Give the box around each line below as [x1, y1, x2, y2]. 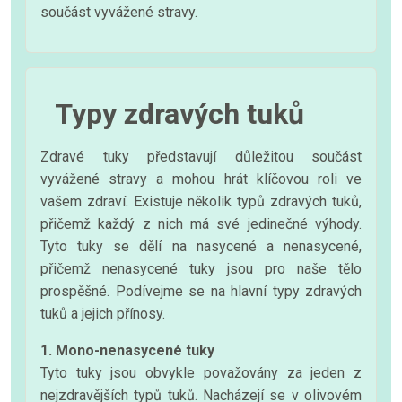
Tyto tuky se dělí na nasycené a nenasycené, [40, 237, 362, 255]
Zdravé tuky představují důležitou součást [40, 147, 362, 165]
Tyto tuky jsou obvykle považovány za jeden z [40, 363, 362, 381]
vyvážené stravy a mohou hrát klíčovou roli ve [40, 170, 362, 188]
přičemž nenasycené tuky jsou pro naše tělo [40, 259, 362, 277]
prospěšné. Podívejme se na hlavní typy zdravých [40, 282, 362, 300]
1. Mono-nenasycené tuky [40, 341, 214, 359]
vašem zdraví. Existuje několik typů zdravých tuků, [40, 192, 362, 210]
